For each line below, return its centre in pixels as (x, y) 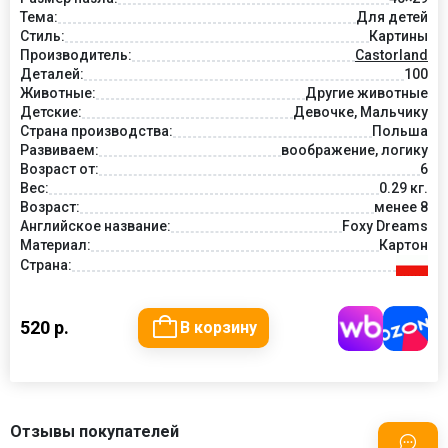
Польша (400, 131)
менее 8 (401, 207)
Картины (398, 36)
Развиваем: (59, 150)
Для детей (392, 17)
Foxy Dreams (385, 226)
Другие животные (366, 93)
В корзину (218, 328)
